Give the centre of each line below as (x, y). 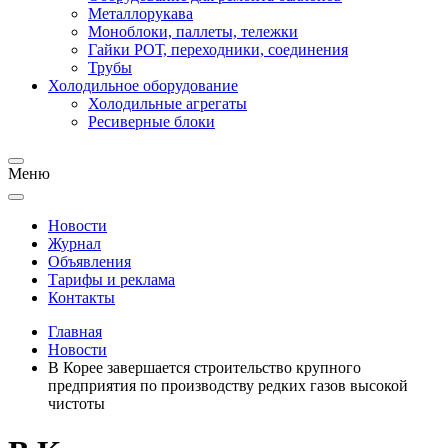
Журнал (74, 243)
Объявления (89, 261)
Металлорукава (140, 13)
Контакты (81, 297)
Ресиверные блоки (151, 121)
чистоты (76, 403)
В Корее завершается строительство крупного (204, 367)
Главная (75, 331)
